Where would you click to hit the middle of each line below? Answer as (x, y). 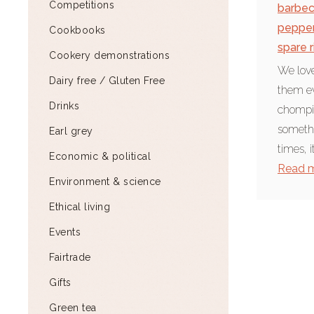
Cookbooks (77, 30)
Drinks (64, 106)
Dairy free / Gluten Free (107, 81)
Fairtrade (70, 257)
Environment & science (105, 182)
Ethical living (80, 207)
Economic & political (100, 156)
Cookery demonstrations (109, 55)
